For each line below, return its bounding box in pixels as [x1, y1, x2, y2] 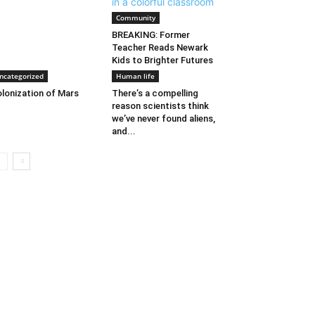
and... [111, 126, 136, 136]
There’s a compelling [111, 88, 198, 98]
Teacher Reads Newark [111, 42, 208, 53]
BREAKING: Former [111, 30, 190, 40]
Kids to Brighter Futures [111, 55, 213, 65]
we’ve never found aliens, [111, 113, 215, 124]
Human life [115, 71, 155, 81]
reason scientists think [111, 101, 209, 111]
